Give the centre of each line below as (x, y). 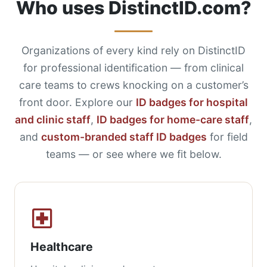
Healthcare (62, 247)
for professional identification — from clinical (133, 68)
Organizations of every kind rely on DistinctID (133, 51)
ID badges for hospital (192, 103)
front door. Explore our (77, 103)
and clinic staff (53, 120)
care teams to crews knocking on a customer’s (133, 85)
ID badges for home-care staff (173, 120)
